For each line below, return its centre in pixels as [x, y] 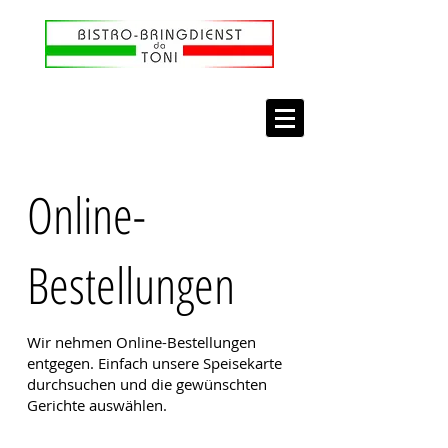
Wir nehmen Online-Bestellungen [141, 342]
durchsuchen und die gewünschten [146, 384]
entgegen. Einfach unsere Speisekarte [154, 363]
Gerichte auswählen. [96, 405]
